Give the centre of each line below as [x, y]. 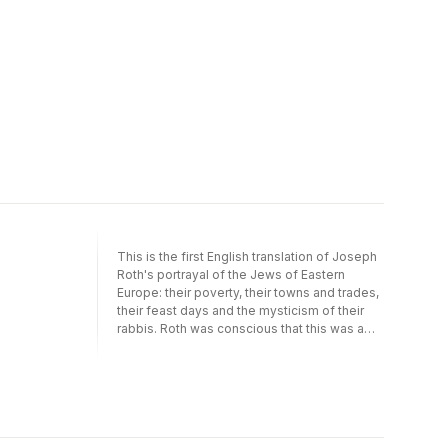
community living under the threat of [222, 346]
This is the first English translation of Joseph [247, 256]
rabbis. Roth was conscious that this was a [240, 328]
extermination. [159, 364]
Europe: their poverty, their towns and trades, [248, 292]
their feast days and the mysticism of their [240, 310]
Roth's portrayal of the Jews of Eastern [231, 274]
